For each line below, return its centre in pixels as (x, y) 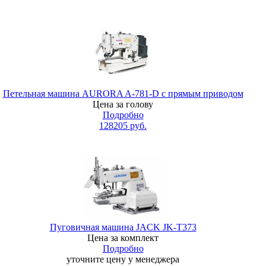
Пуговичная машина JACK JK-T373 (123, 227)
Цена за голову (123, 104)
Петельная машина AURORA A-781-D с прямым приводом (123, 94)
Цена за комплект (123, 238)
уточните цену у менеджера (123, 259)
